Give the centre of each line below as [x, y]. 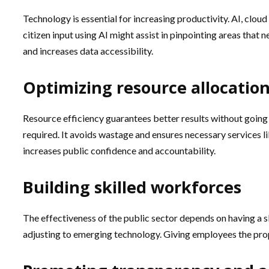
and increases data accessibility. [89, 51]
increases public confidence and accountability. [120, 150]
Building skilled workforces [132, 187]
